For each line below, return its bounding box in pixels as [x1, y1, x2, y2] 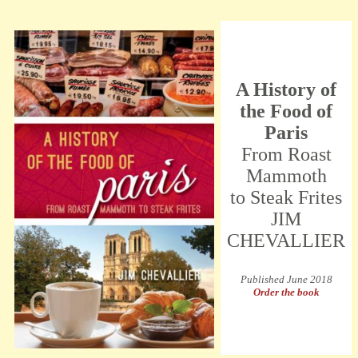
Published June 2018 [240, 273, 332, 285]
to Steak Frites [230, 187, 342, 208]
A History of [236, 79, 336, 100]
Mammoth [245, 165, 327, 186]
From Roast [241, 144, 332, 165]
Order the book [253, 286, 320, 298]
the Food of [240, 101, 332, 121]
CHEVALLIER [227, 230, 345, 251]
